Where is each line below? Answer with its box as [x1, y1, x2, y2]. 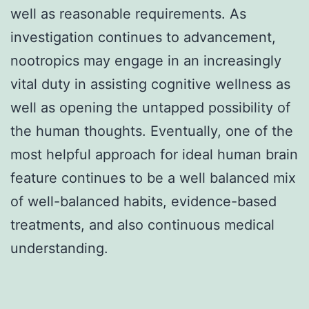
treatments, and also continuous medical [10, 216, 275, 233]
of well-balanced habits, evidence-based [10, 192, 277, 210]
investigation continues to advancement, [10, 28, 276, 46]
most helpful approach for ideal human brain [10, 146, 298, 163]
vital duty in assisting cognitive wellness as [10, 75, 290, 92]
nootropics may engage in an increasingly [10, 52, 281, 69]
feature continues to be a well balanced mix [10, 169, 296, 186]
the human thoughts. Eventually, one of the [10, 122, 293, 139]
